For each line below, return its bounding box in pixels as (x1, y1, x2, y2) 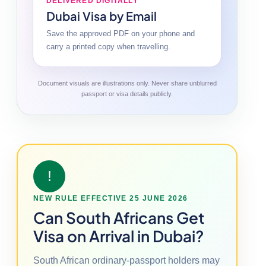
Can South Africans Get (33, 207, 205, 227)
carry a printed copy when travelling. (46, 42, 170, 51)
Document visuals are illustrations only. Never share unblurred (37, 79, 217, 87)
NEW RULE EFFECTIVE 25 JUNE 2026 (33, 194, 188, 202)
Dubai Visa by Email (46, 8, 157, 23)
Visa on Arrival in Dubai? (33, 226, 204, 246)
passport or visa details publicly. (81, 90, 173, 97)
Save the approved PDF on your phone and (46, 28, 195, 38)
